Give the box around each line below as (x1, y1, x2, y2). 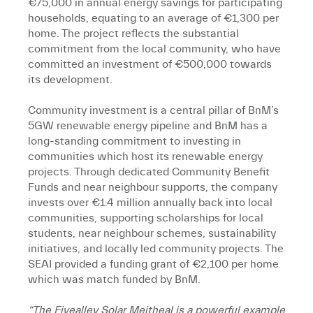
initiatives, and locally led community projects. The (28, 242, 284, 256)
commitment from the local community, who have (28, 43, 281, 56)
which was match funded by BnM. (28, 273, 201, 286)
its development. (28, 73, 112, 87)
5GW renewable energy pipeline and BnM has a (28, 119, 268, 133)
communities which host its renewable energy (28, 150, 263, 163)
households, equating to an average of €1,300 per (28, 12, 279, 25)
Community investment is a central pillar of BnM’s (28, 104, 279, 117)
